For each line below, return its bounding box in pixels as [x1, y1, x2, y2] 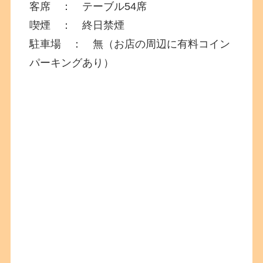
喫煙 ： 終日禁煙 [29, 19, 125, 31]
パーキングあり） [29, 56, 114, 69]
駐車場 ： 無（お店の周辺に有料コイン [29, 38, 231, 50]
